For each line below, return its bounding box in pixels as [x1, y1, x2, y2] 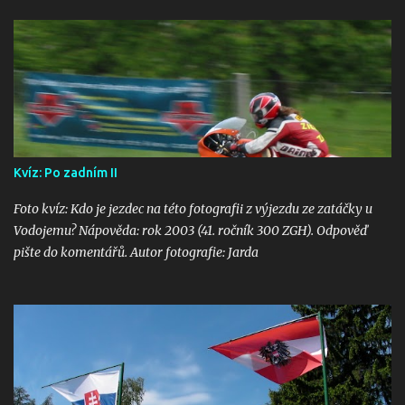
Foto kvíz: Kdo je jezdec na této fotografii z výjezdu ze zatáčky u [14, 201, 372, 217]
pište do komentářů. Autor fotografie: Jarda [14, 244, 259, 260]
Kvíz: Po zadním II [14, 165, 118, 180]
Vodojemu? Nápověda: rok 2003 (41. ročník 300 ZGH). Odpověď [14, 222, 368, 239]
